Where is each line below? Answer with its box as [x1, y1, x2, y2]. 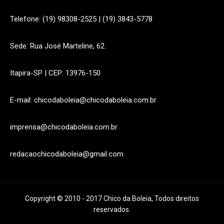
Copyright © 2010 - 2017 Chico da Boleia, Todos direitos [25, 194, 199, 203]
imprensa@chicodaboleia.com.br [10, 122, 117, 132]
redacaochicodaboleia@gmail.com [10, 149, 123, 159]
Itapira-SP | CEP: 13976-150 [10, 68, 100, 78]
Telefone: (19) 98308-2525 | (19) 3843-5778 [10, 14, 152, 24]
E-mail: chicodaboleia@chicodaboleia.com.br [10, 95, 156, 105]
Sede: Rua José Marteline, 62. [10, 41, 106, 51]
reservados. [93, 205, 130, 214]
